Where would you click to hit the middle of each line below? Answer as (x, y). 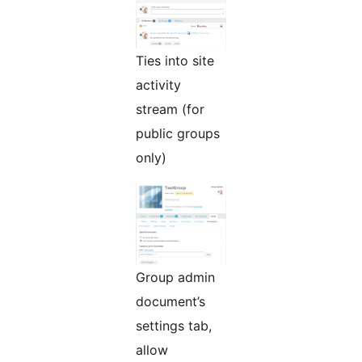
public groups (178, 134)
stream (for (170, 109)
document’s (170, 302)
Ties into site (175, 61)
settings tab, (174, 326)
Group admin (175, 278)
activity (158, 85)
